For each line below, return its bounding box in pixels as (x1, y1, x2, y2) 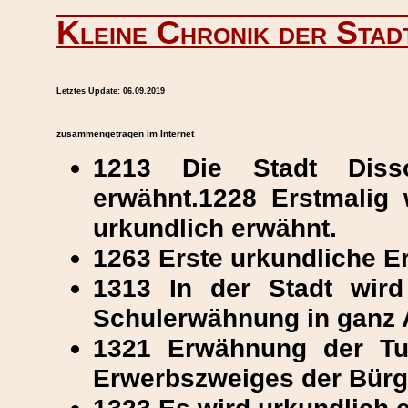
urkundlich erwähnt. (92, 213, 337, 242)
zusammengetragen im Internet (56, 128, 194, 138)
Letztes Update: (56, 87, 123, 96)
